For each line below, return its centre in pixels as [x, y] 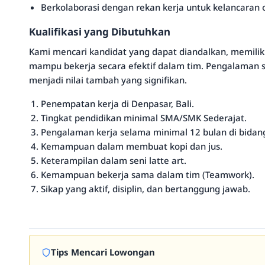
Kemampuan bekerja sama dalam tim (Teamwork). [148, 174]
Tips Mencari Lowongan [103, 252]
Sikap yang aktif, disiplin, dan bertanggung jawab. [146, 189]
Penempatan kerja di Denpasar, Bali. [117, 104]
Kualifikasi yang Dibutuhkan [100, 32]
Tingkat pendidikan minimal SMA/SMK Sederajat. [144, 118]
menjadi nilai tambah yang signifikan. [108, 80]
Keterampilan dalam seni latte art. [114, 160]
